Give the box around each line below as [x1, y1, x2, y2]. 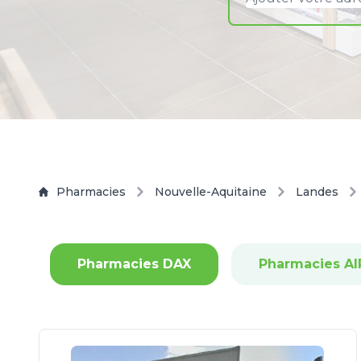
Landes [296, 185, 338, 199]
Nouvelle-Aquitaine [155, 185, 267, 199]
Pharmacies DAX [77, 256, 191, 272]
